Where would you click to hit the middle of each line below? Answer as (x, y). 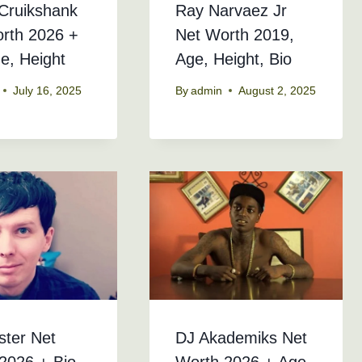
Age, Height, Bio (233, 59)
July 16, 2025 (48, 90)
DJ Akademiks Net (241, 338)
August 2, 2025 (277, 90)
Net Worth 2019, (234, 35)
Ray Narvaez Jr (231, 11)
